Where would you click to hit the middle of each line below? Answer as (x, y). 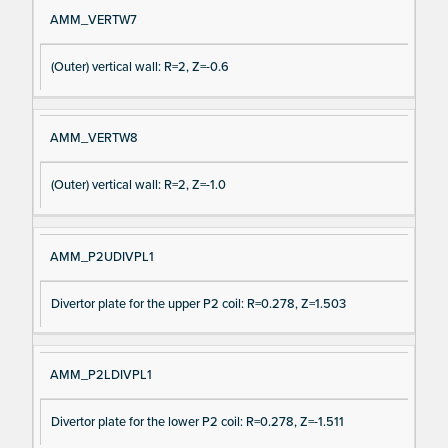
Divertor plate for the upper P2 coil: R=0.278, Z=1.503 (198, 303)
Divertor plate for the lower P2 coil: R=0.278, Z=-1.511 (197, 421)
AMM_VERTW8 (93, 138)
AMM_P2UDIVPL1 (101, 256)
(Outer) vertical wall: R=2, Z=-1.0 (138, 185)
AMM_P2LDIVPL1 (100, 374)
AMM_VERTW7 (93, 20)
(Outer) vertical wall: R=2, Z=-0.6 (139, 67)
